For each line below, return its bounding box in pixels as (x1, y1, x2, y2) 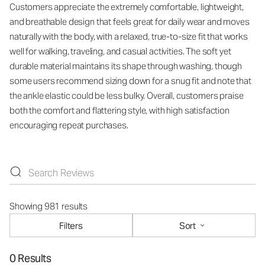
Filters (59, 219, 83, 231)
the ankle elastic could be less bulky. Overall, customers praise (9, 90, 244, 101)
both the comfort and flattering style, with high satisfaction (9, 105, 230, 116)
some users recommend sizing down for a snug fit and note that (9, 75, 251, 86)
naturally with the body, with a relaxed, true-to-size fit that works (9, 31, 248, 42)
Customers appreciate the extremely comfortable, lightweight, (9, 1, 244, 12)
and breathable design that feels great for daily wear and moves (9, 16, 250, 27)
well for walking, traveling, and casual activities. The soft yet (9, 46, 231, 57)
